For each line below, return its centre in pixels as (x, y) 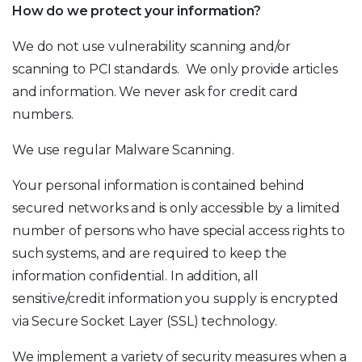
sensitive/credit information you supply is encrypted (175, 299)
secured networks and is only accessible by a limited (176, 208)
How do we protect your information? (137, 11)
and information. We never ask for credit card (155, 92)
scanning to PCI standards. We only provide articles (175, 69)
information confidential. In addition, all (135, 276)
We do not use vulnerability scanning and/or (152, 46)
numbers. (43, 114)
